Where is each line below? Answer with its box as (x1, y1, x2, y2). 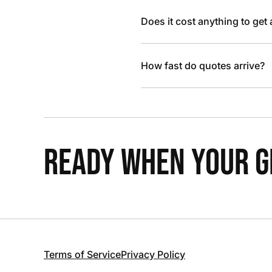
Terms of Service (44, 248, 121, 260)
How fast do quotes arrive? (141, 59, 265, 72)
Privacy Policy (121, 248, 185, 260)
